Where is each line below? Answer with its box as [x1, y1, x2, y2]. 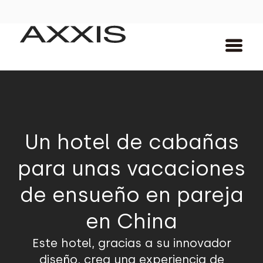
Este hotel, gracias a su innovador [32, 236, 231, 250]
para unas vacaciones [18, 156, 245, 181]
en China [86, 209, 177, 234]
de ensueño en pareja [19, 183, 244, 207]
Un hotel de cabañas [24, 130, 239, 154]
